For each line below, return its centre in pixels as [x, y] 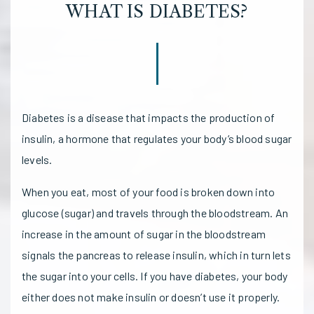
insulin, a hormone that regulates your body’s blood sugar [157, 138]
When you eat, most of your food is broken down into [149, 191]
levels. [37, 159]
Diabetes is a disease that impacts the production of [149, 117]
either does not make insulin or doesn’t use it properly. [151, 296]
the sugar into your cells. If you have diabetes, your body [155, 275]
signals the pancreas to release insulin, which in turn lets [156, 254]
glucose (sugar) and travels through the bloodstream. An [155, 212]
